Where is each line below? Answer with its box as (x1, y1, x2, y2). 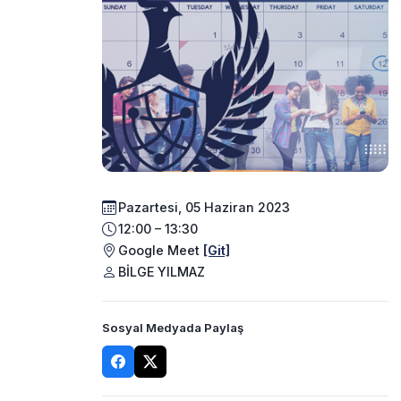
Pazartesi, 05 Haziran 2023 (118, 200, 290, 216)
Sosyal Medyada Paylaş (102, 320, 243, 335)
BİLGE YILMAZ (118, 264, 205, 280)
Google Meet (118, 243, 203, 259)
